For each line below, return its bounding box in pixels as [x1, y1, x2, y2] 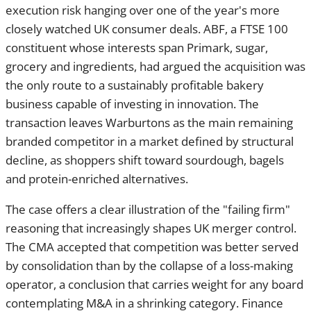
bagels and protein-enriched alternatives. [6, 95, 207, 112]
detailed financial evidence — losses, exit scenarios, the [6, 257, 280, 274]
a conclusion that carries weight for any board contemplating [6, 201, 305, 217]
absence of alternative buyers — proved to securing [6, 276, 260, 292]
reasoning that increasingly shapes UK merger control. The [6, 144, 295, 161]
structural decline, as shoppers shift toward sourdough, [6, 76, 275, 93]
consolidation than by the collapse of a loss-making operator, [6, 182, 305, 199]
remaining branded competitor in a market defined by [6, 58, 268, 74]
